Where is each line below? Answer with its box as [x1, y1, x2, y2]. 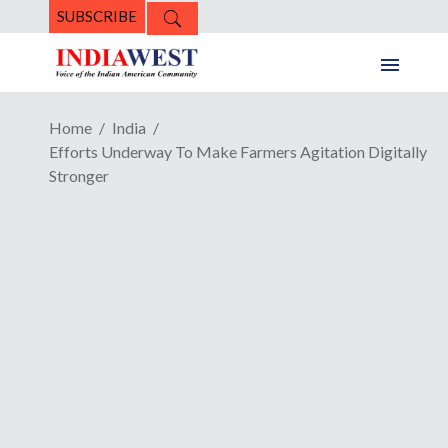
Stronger [49, 166, 109, 186]
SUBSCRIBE [57, 7, 137, 25]
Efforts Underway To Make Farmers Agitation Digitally [49, 142, 427, 162]
